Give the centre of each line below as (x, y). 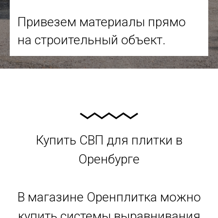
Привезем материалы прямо (102, 22)
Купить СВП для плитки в (109, 140)
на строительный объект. (91, 40)
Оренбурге (109, 159)
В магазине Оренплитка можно (109, 197)
